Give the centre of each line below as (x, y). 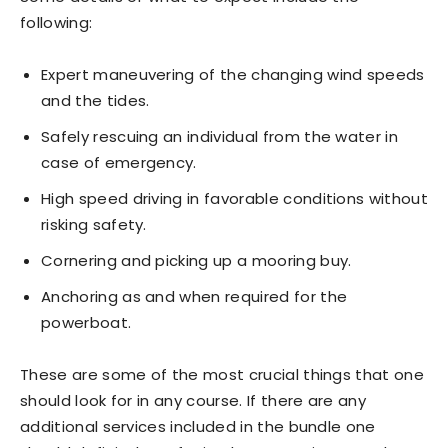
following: (56, 23)
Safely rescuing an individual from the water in (220, 137)
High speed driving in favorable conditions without (235, 199)
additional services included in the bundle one (198, 427)
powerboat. (86, 323)
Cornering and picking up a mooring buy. (196, 261)
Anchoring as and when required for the (194, 297)
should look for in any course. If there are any (193, 401)
